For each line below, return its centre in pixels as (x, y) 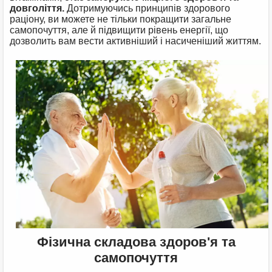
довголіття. (37, 8)
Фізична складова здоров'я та (136, 242)
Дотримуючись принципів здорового (148, 8)
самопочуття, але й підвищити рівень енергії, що (119, 30)
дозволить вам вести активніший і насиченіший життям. (136, 41)
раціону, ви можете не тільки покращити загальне (121, 19)
